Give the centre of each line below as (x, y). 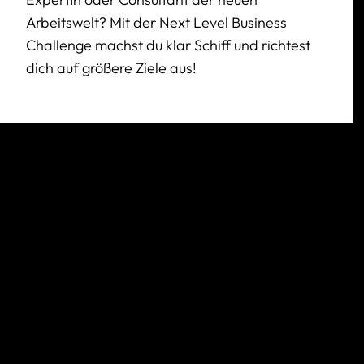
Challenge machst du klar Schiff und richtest (168, 45)
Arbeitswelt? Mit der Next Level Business (156, 22)
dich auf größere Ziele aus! (111, 67)
